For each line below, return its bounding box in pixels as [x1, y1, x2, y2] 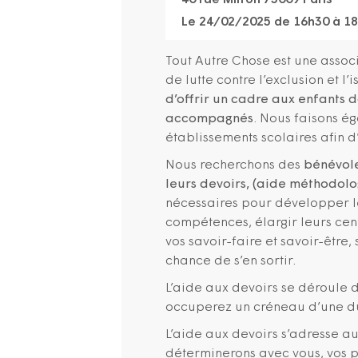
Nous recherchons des [165, 159, 304, 172]
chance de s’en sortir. [165, 255, 296, 268]
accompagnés [165, 113, 253, 125]
